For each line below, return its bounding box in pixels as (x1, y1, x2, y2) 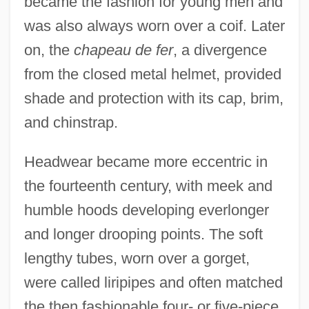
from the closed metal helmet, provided (23, 65, 281, 83)
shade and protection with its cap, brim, (23, 89, 283, 107)
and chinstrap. (23, 113, 118, 131)
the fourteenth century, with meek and (23, 177, 272, 195)
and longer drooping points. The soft (23, 225, 263, 243)
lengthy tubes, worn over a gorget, (23, 249, 250, 267)
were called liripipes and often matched (23, 273, 283, 291)
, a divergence (172, 41, 267, 59)
